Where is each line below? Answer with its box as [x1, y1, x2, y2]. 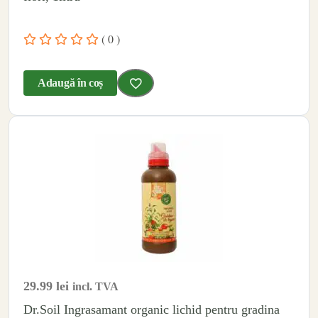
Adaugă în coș [38, 77, 104, 89]
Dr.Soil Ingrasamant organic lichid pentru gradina [23, 302, 280, 317]
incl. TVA [72, 280, 119, 292]
